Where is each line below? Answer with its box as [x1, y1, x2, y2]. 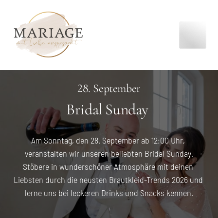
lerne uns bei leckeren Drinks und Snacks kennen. [25, 187, 193, 198]
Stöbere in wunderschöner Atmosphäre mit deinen [23, 161, 193, 172]
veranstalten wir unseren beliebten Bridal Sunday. [25, 147, 193, 159]
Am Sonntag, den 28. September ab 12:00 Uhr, [31, 134, 185, 145]
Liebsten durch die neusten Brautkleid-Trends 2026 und [13, 174, 203, 185]
